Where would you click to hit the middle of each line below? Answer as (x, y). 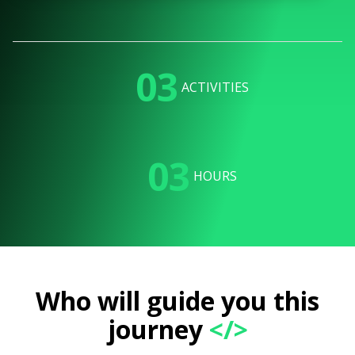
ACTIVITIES (215, 87)
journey (155, 329)
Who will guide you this (177, 300)
